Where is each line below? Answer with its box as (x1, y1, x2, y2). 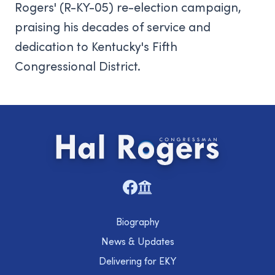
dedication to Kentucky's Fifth (15, 38, 177, 55)
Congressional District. (15, 58, 141, 74)
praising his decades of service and (15, 18, 211, 35)
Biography (115, 215, 160, 228)
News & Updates (101, 234, 174, 248)
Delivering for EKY (99, 254, 176, 268)
